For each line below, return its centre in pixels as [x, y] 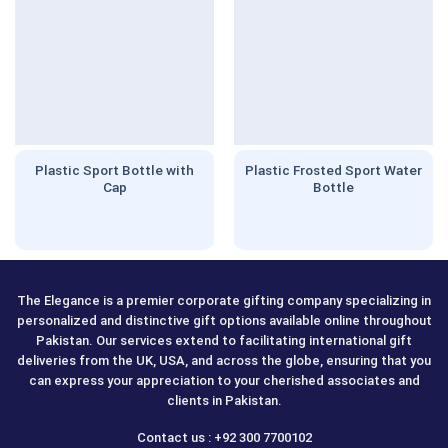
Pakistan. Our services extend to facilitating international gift [224, 341]
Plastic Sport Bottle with [114, 170]
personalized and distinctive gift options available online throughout [224, 321]
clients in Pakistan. [224, 401]
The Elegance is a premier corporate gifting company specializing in [224, 301]
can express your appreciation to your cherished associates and [224, 381]
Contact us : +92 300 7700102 [224, 438]
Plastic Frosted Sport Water [333, 170]
